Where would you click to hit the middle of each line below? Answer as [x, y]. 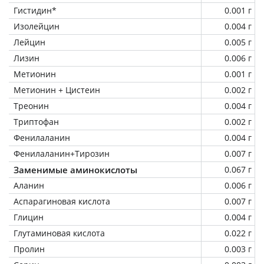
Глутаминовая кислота [59, 233]
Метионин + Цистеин [57, 90]
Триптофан [36, 121]
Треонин [31, 105]
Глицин [29, 217]
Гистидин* [35, 10]
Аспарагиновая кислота [62, 201]
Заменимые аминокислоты [75, 169]
